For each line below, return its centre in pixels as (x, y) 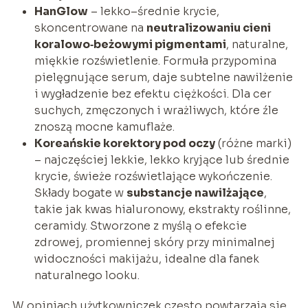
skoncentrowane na (90, 27)
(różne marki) (253, 143)
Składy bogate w (80, 192)
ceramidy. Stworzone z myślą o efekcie (140, 225)
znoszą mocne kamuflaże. (104, 126)
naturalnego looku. (87, 275)
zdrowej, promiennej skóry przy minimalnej (154, 242)
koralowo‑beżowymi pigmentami (130, 44)
